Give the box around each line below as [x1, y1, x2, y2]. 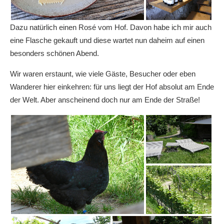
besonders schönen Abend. [10, 48, 99, 57]
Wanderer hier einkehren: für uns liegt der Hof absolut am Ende [10, 82, 214, 91]
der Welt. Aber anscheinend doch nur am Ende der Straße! [10, 95, 200, 104]
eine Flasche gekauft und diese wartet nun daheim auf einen [10, 35, 204, 44]
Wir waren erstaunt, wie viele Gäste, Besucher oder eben [10, 69, 195, 78]
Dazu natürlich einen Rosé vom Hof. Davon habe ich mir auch [10, 22, 211, 31]
